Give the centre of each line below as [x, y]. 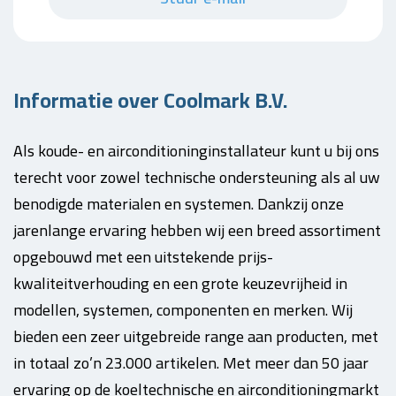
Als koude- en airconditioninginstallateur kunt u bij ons [196, 151]
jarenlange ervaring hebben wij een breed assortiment [197, 230]
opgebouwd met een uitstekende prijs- [143, 257]
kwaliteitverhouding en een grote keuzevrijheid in [180, 283]
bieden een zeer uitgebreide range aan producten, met [196, 336]
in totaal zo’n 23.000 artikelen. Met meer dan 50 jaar [191, 363]
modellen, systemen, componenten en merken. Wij [183, 310]
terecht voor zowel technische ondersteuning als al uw [197, 177]
